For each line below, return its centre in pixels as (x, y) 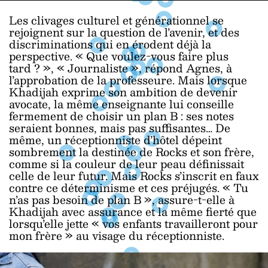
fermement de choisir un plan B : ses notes (121, 116)
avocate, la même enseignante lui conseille (121, 104)
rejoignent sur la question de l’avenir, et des (124, 32)
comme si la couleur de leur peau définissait (127, 164)
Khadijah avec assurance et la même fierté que (133, 212)
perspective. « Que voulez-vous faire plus (119, 56)
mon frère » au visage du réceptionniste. (117, 236)
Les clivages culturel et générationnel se (116, 20)
